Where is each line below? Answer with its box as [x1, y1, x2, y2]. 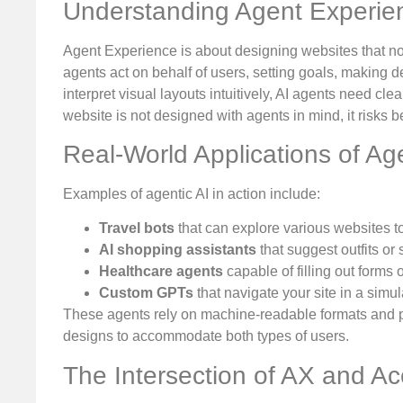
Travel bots [99, 220, 175, 237]
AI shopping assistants [99, 242, 256, 258]
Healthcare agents [99, 264, 223, 280]
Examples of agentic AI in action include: [63, 185, 320, 201]
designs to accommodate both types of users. [63, 328, 349, 345]
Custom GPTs [99, 285, 193, 301]
